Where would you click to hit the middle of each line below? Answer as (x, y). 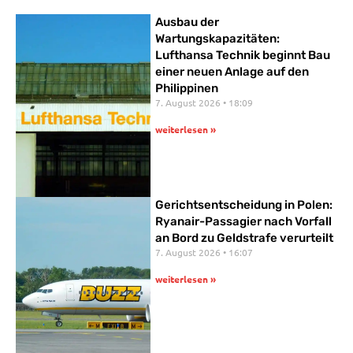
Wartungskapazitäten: (218, 39)
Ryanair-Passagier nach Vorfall (244, 221)
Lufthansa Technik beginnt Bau (243, 56)
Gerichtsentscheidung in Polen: (244, 204)
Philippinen (187, 89)
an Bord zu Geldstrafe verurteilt (245, 238)
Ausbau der (188, 22)
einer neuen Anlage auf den (232, 72)
